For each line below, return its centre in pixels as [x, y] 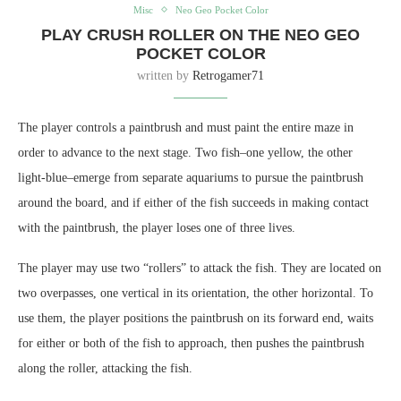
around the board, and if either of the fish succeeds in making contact [193, 202]
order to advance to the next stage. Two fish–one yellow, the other [185, 152]
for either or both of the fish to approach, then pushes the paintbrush [191, 343]
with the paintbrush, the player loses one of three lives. [157, 227]
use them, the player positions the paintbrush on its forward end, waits [196, 318]
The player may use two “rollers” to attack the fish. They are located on [200, 268]
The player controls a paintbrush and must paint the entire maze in [186, 127]
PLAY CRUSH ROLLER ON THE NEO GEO [200, 34]
